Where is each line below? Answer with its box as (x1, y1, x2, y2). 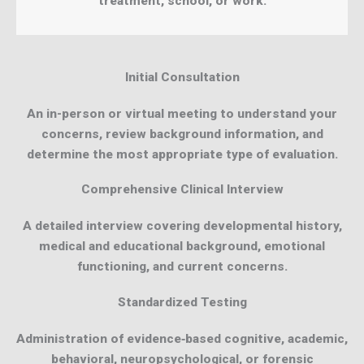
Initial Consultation (124, 69, 240, 84)
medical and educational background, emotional (39, 239, 325, 254)
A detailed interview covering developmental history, (22, 219, 342, 234)
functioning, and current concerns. (76, 259, 288, 275)
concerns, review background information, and (41, 126, 323, 141)
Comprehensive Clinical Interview (80, 182, 284, 197)
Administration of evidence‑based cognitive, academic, (16, 331, 348, 346)
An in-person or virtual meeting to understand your (27, 106, 337, 121)
